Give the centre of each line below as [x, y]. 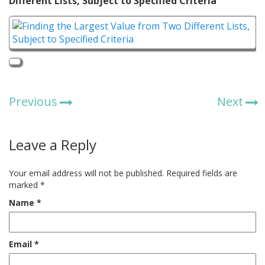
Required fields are [202, 173]
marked [25, 185]
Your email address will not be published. [86, 173]
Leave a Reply [53, 145]
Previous [33, 101]
